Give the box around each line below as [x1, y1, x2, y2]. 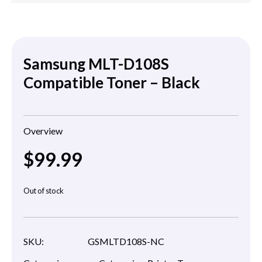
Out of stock [23, 186, 64, 196]
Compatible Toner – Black [23, 73, 200, 92]
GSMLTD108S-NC [88, 235, 165, 247]
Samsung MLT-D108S [23, 54, 169, 74]
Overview [23, 125, 63, 137]
